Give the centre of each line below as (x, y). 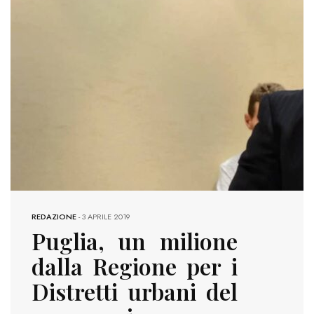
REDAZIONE (54, 217)
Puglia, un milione (135, 241)
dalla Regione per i (135, 266)
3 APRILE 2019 (106, 217)
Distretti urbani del (135, 291)
